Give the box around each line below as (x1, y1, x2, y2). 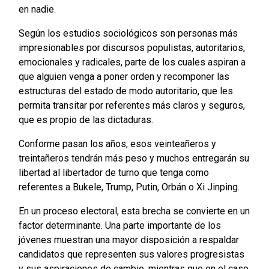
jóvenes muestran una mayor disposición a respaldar (18, 234, 239, 246)
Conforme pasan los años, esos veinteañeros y (18, 138, 216, 150)
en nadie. (18, 4, 56, 16)
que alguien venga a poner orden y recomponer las (18, 71, 229, 83)
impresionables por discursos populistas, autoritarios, (18, 42, 245, 54)
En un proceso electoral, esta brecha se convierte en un (18, 205, 250, 217)
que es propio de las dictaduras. (18, 114, 153, 126)
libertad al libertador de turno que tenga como (18, 167, 209, 179)
